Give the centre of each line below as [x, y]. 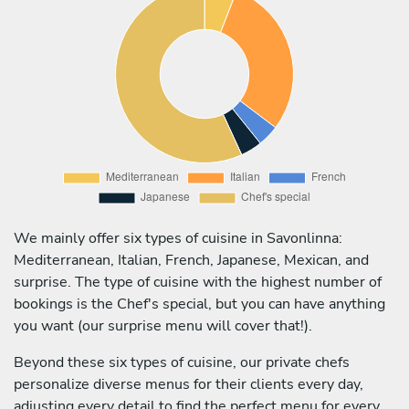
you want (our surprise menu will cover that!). [163, 325]
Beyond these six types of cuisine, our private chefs [182, 362]
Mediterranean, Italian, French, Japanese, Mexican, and [191, 260]
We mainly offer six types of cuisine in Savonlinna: [178, 238]
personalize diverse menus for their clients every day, [189, 384]
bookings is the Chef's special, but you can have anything [199, 304]
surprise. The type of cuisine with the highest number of [198, 282]
